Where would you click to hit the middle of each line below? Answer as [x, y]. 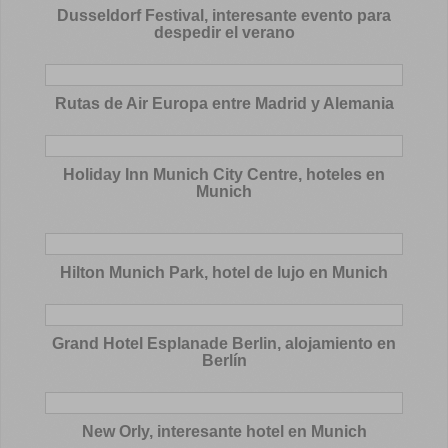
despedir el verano [224, 33]
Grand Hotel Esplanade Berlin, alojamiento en [224, 344]
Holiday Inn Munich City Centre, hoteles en [224, 175]
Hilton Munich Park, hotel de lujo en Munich [224, 273]
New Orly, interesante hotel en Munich [224, 432]
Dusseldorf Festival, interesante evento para [224, 16]
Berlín [224, 361]
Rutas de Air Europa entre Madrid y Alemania [224, 104]
